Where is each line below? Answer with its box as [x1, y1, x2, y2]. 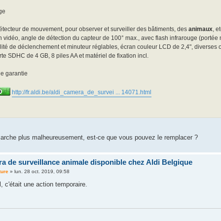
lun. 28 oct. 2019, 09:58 [14, 169, 70, 175]
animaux [188, 26, 213, 33]
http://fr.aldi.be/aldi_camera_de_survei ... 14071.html [11, 89, 151, 96]
